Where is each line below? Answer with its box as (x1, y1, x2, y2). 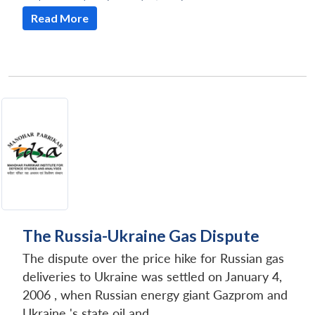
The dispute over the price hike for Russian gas (22, 251, 284, 266)
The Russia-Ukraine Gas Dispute (22, 226, 259, 246)
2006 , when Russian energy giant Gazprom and (22, 288, 288, 303)
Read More (31, 11, 89, 25)
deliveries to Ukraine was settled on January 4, (22, 269, 282, 285)
